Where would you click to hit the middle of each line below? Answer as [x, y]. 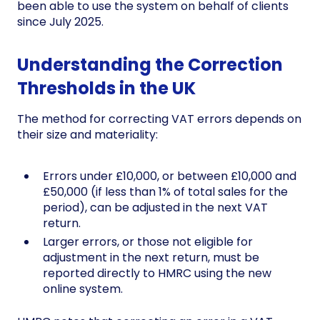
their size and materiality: [87, 134]
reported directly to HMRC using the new [157, 273]
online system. [83, 289]
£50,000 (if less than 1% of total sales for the [165, 191]
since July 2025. [60, 21]
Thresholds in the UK [106, 88]
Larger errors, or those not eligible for [148, 241]
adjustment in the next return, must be [151, 257]
